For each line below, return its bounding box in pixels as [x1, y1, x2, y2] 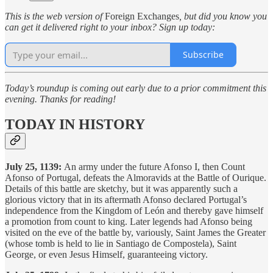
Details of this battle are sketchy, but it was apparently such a [5, 183, 238, 194]
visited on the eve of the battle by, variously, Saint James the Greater [5, 227, 266, 238]
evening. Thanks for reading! [5, 93, 116, 104]
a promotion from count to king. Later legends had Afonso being [5, 216, 252, 227]
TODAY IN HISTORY [5, 116, 145, 133]
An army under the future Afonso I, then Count [62, 161, 245, 172]
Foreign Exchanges [105, 10, 179, 21]
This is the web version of [5, 10, 105, 21]
